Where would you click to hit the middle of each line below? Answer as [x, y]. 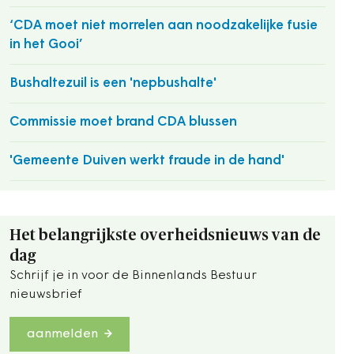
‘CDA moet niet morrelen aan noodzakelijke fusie [164, 26]
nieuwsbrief [46, 295]
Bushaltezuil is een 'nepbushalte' [113, 83]
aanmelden [62, 334]
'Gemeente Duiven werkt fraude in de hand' [147, 161]
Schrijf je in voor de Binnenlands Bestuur [133, 276]
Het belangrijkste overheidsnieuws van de [165, 235]
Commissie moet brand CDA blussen [123, 122]
